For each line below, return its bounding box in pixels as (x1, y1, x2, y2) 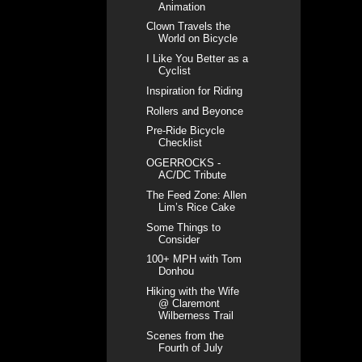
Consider (158, 233, 200, 246)
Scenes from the (146, 329, 225, 342)
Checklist (158, 137, 203, 149)
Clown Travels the (146, 20, 231, 33)
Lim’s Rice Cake (158, 200, 236, 213)
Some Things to (146, 221, 221, 234)
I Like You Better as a (146, 53, 249, 65)
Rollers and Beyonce (146, 104, 244, 117)
